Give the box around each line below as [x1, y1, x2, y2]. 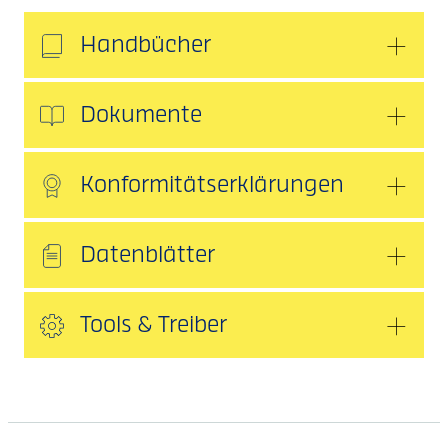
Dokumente [80, 105, 202, 126]
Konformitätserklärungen [80, 175, 344, 196]
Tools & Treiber [80, 315, 227, 336]
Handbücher [80, 35, 211, 56]
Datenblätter [80, 245, 215, 266]
